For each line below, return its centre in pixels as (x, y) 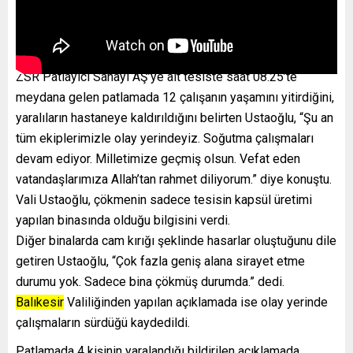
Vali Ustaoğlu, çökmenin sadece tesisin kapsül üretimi (164, 200)
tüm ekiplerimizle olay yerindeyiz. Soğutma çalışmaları (165, 139)
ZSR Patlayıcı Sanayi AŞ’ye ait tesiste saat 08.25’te (156, 77)
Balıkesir (40, 303)
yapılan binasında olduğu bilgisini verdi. (123, 221)
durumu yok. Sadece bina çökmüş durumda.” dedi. (150, 282)
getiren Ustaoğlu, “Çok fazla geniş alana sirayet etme (160, 262)
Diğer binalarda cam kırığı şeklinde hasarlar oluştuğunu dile (176, 241)
